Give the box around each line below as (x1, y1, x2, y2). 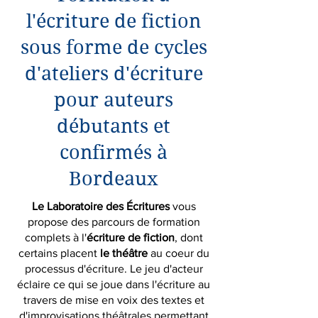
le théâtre (99, 247, 148, 259)
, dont (174, 231, 203, 243)
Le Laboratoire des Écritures (31, 200, 170, 212)
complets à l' (24, 231, 87, 243)
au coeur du (147, 247, 209, 259)
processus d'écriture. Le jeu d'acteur (24, 263, 203, 275)
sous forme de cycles (20, 35, 207, 58)
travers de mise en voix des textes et (23, 294, 204, 306)
